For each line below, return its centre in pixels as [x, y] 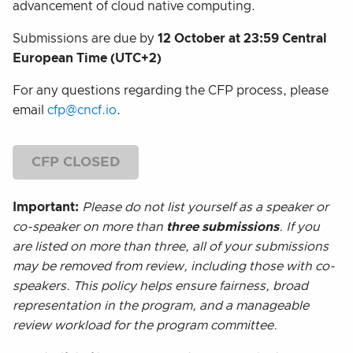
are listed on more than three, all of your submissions [171, 246]
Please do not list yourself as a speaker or [205, 207]
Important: [47, 207]
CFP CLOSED [76, 162]
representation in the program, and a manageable [161, 305]
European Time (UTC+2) [87, 59]
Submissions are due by [85, 39]
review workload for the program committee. [145, 325]
